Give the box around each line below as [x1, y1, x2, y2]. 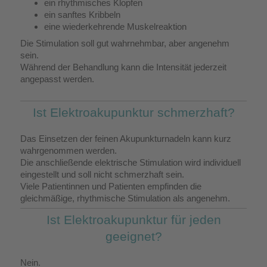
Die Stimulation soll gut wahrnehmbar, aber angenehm [20, 38, 229, 48]
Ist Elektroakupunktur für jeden [46, 212, 221, 226]
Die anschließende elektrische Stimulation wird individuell [20, 157, 241, 167]
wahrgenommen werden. [20, 145, 117, 156]
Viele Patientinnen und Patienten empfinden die [20, 181, 201, 191]
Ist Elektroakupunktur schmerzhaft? [32, 105, 235, 119]
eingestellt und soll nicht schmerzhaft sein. [20, 169, 184, 179]
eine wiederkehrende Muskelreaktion [44, 21, 187, 32]
